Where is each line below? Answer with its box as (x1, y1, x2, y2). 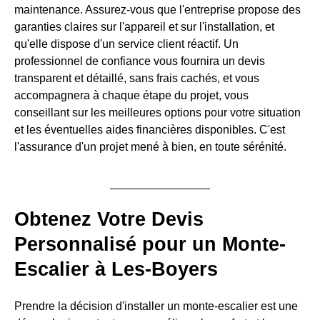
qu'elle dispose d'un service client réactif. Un (14, 38, 239, 51)
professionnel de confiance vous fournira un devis (14, 55, 265, 68)
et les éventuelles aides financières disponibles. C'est (14, 124, 285, 136)
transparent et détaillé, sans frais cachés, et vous (14, 72, 259, 85)
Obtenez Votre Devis (14, 209, 204, 231)
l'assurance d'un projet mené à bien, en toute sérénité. (14, 141, 286, 154)
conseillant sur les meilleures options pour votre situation (14, 106, 301, 119)
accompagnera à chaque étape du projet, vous (14, 89, 249, 102)
